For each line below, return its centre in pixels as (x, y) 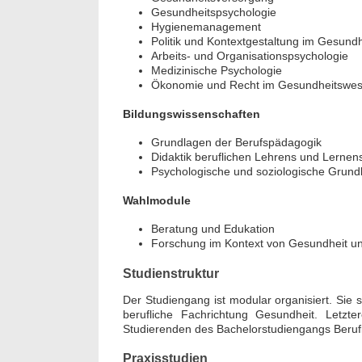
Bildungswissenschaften (192, 114)
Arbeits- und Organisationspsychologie (250, 55)
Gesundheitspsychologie (214, 12)
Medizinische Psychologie (217, 70)
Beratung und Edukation (213, 228)
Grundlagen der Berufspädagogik (236, 142)
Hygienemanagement (206, 26)
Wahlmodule (157, 201)
